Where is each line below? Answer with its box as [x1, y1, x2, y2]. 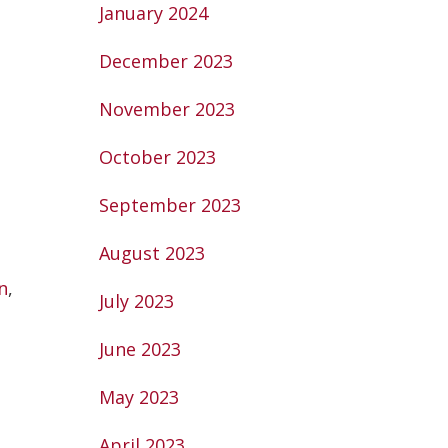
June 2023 [98, 337, 181, 361]
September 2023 [98, 193, 241, 217]
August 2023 [98, 241, 205, 265]
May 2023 [98, 385, 179, 409]
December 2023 [98, 49, 233, 73]
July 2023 [98, 289, 174, 313]
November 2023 [98, 97, 235, 121]
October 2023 [98, 145, 216, 169]
